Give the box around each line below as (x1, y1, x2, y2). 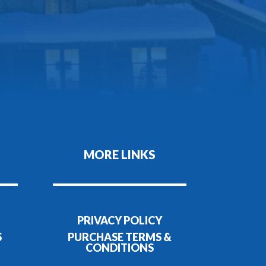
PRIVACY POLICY (77, 213, 162, 227)
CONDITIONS (85, 240, 154, 254)
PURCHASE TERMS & (67, 230, 172, 243)
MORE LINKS (83, 147, 156, 161)
